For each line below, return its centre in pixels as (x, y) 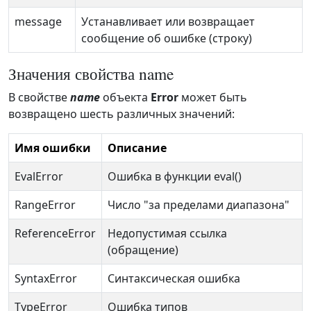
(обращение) (143, 250)
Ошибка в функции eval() (175, 177)
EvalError (39, 177)
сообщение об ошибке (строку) (167, 39)
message (38, 22)
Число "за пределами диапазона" (199, 205)
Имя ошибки (53, 148)
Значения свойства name (91, 74)
